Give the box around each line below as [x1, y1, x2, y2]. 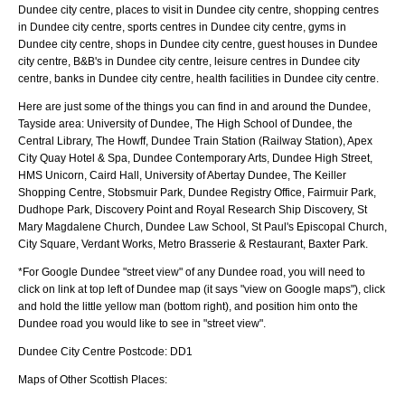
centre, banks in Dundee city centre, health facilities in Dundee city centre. [18, 71, 379, 85]
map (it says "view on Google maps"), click [176, 282, 385, 296]
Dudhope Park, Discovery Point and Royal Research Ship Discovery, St [18, 202, 367, 216]
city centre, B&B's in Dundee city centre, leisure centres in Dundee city [18, 54, 360, 68]
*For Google [18, 265, 80, 278]
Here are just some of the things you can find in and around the [18, 99, 328, 113]
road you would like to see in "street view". [58, 316, 266, 330]
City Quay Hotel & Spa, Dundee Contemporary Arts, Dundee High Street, [18, 151, 372, 165]
